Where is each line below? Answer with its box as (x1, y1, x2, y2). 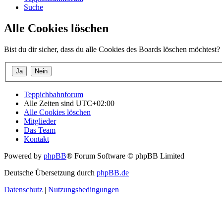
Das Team (24, 125, 55, 134)
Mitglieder (24, 116, 56, 125)
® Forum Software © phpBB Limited (66, 151, 184, 160)
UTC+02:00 (76, 99, 114, 108)
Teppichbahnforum (24, 90, 83, 99)
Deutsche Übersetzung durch (4, 168, 97, 177)
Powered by (4, 151, 44, 160)
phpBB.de (97, 168, 129, 177)
